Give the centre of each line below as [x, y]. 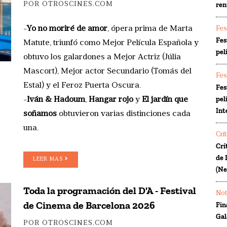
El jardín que [165, 100]
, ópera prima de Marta [150, 29]
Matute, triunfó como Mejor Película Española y [111, 43]
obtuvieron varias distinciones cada [125, 114]
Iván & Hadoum [56, 100]
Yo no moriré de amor [67, 29]
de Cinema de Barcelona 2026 [89, 205]
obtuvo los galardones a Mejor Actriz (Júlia [102, 57]
